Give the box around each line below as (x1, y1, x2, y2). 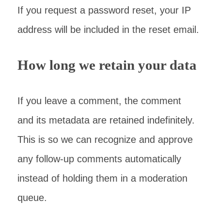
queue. (17, 192, 47, 203)
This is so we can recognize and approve (17, 134, 193, 145)
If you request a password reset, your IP (17, 5, 191, 15)
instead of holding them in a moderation (17, 173, 187, 184)
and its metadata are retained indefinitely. (17, 115, 195, 125)
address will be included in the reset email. (17, 24, 199, 35)
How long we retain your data (17, 57, 197, 73)
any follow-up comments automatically (17, 154, 181, 164)
